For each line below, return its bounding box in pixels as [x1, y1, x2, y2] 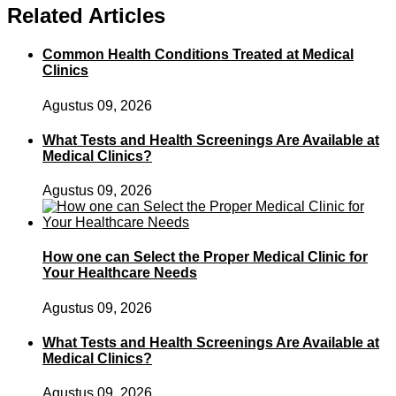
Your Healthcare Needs [42, 265, 197, 281]
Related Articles [7, 4, 165, 28]
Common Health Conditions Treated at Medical [42, 47, 354, 63]
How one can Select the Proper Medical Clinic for [42, 249, 368, 265]
